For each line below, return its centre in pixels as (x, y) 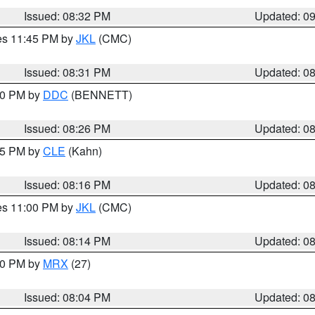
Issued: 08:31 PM (67, 72)
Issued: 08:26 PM (67, 128)
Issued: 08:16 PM (67, 185)
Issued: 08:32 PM (67, 16)
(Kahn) (84, 151)
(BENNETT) (100, 95)
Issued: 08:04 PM (67, 297)
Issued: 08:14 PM (67, 241)
